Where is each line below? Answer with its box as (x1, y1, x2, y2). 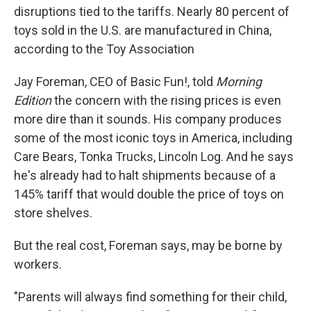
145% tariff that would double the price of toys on (14, 187, 284, 201)
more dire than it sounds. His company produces (14, 112, 282, 126)
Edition (14, 93, 54, 108)
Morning (216, 74, 262, 89)
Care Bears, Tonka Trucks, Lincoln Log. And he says (14, 149, 294, 164)
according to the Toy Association (14, 42, 194, 56)
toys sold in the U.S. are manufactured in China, (14, 23, 271, 37)
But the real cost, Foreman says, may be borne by (14, 238, 283, 253)
